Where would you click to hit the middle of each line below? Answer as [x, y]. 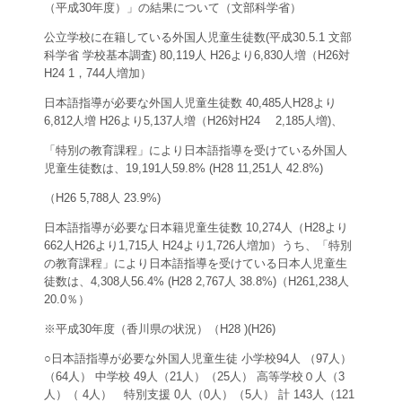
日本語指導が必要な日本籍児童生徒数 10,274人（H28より [196, 228]
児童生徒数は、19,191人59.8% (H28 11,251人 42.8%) [184, 169]
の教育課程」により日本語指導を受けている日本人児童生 [196, 264]
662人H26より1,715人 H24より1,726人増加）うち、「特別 [198, 246]
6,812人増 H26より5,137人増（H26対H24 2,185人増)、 [193, 121]
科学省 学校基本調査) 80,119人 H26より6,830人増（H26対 [197, 56]
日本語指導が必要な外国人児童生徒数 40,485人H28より [190, 103]
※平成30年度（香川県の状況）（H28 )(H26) [160, 329]
